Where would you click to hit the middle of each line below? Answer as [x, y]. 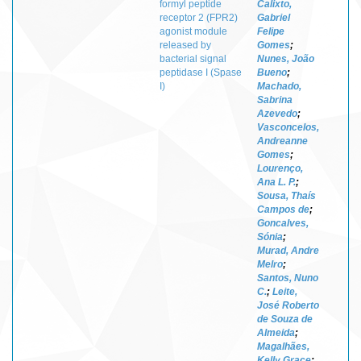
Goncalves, [283, 223]
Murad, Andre [288, 250]
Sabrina [275, 100]
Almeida [276, 332]
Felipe [271, 31]
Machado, [279, 86]
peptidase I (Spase [201, 72]
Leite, [285, 291]
